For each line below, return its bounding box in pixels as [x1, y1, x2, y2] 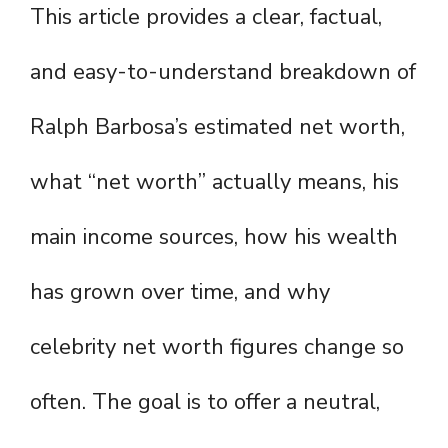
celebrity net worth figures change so [30, 332, 404, 363]
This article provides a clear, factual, [30, 2, 382, 33]
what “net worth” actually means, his [30, 167, 399, 198]
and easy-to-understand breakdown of [30, 57, 416, 88]
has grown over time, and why [30, 277, 330, 308]
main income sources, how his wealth [30, 222, 398, 253]
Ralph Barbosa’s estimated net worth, [30, 112, 405, 143]
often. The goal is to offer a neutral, [30, 387, 380, 418]
